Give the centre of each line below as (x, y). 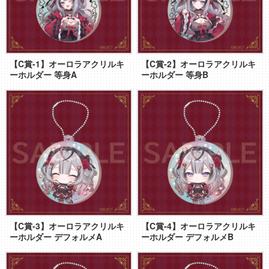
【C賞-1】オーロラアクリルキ (67, 64)
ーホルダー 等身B (175, 75)
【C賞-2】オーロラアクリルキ (199, 64)
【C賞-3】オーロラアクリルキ (67, 225)
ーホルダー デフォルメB (188, 236)
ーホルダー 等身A (43, 75)
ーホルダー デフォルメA (56, 236)
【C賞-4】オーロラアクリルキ (199, 225)
